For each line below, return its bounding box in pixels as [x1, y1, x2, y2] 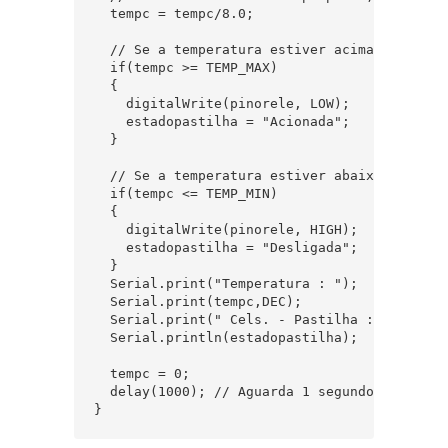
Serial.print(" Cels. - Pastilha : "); [94, 311, 406, 327]
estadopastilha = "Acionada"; [94, 113, 350, 129]
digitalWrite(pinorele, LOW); [94, 95, 350, 111]
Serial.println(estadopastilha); [94, 329, 358, 345]
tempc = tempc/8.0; [94, 5, 262, 21]
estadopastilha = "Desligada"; [94, 239, 358, 255]
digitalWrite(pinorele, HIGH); [94, 221, 358, 237]
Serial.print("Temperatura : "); [94, 275, 358, 291]
